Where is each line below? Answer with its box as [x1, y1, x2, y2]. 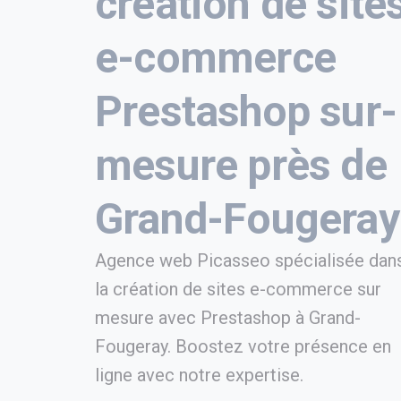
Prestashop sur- [95, 86, 397, 137]
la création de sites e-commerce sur [95, 278, 381, 300]
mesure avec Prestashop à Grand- [95, 307, 361, 328]
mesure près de [95, 140, 387, 191]
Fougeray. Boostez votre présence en [95, 336, 391, 357]
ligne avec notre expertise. [95, 364, 303, 386]
